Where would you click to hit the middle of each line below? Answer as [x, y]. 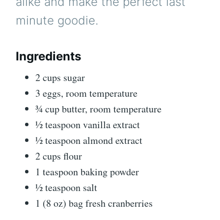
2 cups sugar [60, 77]
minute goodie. [57, 21]
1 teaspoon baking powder [87, 171]
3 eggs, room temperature [86, 93]
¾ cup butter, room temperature [98, 109]
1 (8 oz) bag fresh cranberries [94, 203]
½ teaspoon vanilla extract [88, 124]
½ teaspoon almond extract [89, 140]
